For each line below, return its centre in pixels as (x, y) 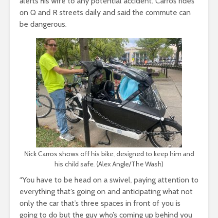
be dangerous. (44, 24)
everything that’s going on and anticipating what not (106, 191)
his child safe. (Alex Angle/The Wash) (109, 164)
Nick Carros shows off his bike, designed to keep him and (109, 154)
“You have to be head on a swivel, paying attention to (109, 180)
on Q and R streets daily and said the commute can (105, 12)
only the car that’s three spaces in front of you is (100, 203)
